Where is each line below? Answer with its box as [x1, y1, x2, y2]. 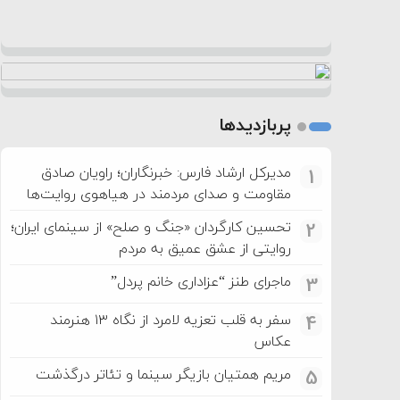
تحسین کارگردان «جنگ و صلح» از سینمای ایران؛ [11, 213, 291, 239]
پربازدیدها [219, 108, 291, 140]
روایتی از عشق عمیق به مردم [119, 235, 291, 261]
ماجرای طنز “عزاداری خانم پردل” [111, 268, 291, 294]
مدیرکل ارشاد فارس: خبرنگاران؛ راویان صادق [41, 159, 291, 185]
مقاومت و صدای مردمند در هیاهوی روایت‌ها [27, 180, 291, 206]
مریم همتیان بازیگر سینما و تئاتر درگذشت [36, 361, 291, 387]
